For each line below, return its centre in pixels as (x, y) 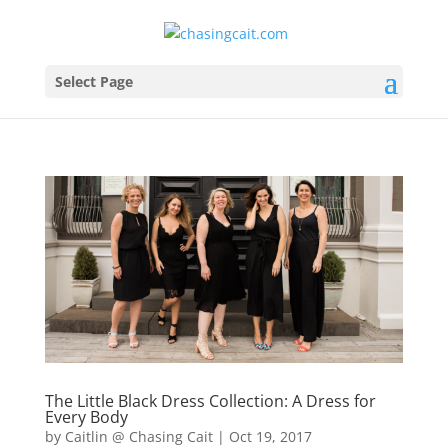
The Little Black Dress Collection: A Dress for (210, 401)
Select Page (93, 81)
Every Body (86, 417)
